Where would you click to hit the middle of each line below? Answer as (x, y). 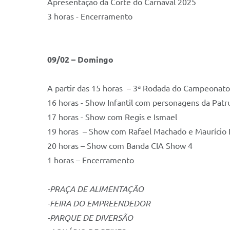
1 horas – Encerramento (91, 160)
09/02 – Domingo (80, 60)
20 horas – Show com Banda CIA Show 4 (120, 146)
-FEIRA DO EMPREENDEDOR (99, 203)
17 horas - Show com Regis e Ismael (113, 117)
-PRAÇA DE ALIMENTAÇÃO (95, 189)
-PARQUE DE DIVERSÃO (90, 218)
